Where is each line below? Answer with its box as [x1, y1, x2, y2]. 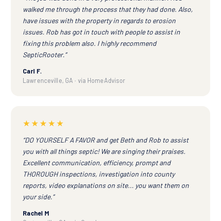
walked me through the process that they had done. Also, [23, 5, 193, 14]
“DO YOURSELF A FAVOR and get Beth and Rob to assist [23, 136, 188, 145]
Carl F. [23, 67, 42, 75]
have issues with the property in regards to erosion [23, 16, 176, 25]
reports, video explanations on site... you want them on [23, 181, 189, 190]
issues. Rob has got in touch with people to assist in [23, 28, 180, 37]
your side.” [23, 192, 54, 201]
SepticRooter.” [23, 50, 67, 59]
